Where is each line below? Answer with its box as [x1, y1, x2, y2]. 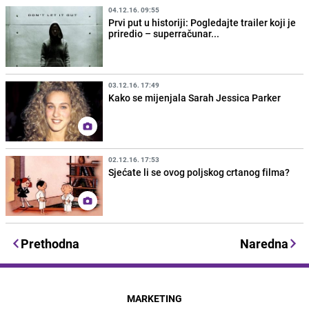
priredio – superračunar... [108, 27, 220, 41]
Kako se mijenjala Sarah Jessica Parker [108, 90, 281, 104]
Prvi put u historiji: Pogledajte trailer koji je [108, 16, 297, 30]
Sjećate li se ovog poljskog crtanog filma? [108, 165, 290, 179]
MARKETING [127, 291, 182, 305]
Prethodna [21, 235, 79, 252]
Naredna [240, 235, 288, 252]
